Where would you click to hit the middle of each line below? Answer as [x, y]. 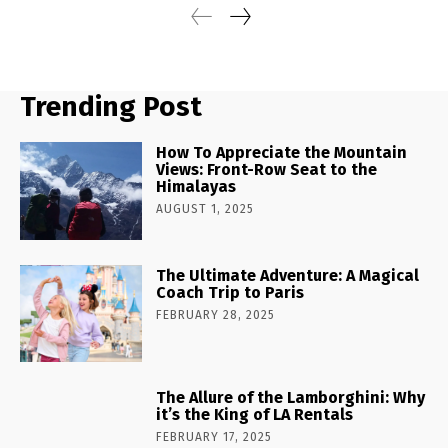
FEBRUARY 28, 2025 [216, 314]
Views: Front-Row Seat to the [267, 169]
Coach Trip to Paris [230, 292]
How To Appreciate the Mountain [282, 152]
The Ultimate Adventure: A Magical [288, 275]
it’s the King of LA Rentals [255, 415]
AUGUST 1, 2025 [205, 208]
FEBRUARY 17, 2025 [214, 437]
